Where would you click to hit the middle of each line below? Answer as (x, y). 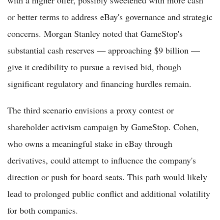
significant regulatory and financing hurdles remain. (99, 84)
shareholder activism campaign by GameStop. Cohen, (103, 127)
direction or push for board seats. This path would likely (107, 177)
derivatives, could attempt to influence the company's (102, 160)
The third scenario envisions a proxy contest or (91, 110)
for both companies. (43, 210)
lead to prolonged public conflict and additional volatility (109, 194)
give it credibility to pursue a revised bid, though (94, 67)
